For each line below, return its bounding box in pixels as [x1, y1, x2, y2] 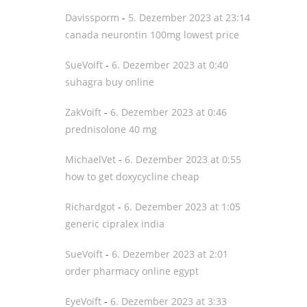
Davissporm [65, 11, 119, 24]
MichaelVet [65, 153, 116, 166]
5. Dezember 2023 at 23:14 [128, 11, 250, 24]
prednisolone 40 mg [65, 123, 157, 136]
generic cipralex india [65, 217, 164, 230]
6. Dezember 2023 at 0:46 [110, 106, 227, 119]
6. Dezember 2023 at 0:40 [112, 58, 228, 71]
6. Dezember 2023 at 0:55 [125, 153, 241, 166]
